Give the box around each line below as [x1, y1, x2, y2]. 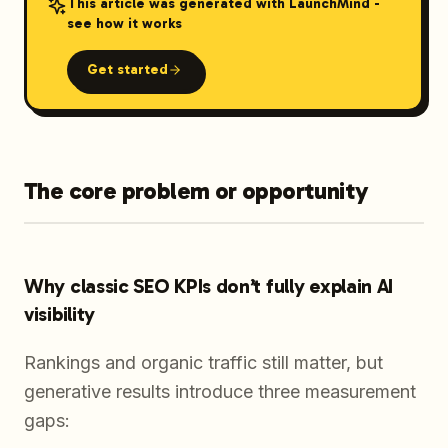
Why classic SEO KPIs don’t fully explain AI [24, 274, 394, 299]
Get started [86, 60, 168, 78]
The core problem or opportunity [24, 176, 369, 206]
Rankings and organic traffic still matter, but [24, 352, 383, 374]
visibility [24, 302, 95, 327]
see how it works [66, 14, 182, 32]
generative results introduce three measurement [24, 381, 416, 403]
